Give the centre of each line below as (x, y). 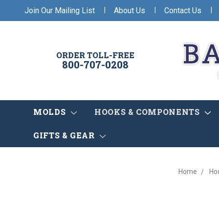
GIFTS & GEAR (65, 135)
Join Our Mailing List (60, 10)
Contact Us (183, 10)
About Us (130, 10)
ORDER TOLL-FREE (95, 55)
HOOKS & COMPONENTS (148, 112)
